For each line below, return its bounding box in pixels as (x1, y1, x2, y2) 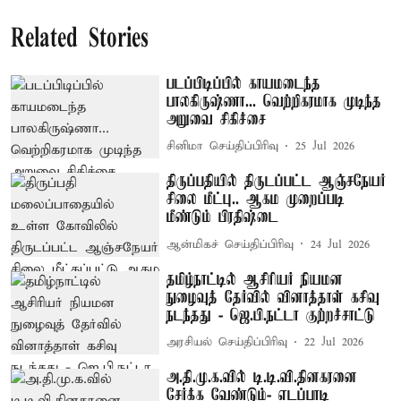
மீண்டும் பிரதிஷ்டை (166, 209, 279, 227)
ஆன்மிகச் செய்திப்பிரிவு (166, 236, 294, 252)
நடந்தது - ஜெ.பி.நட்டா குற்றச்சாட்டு (166, 306, 376, 325)
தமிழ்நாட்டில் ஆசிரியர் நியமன (166, 270, 344, 289)
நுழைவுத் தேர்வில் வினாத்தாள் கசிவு (166, 288, 380, 307)
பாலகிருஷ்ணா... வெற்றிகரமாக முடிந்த (166, 92, 382, 111)
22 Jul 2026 (304, 335, 364, 351)
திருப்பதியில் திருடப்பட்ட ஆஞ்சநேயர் (166, 173, 387, 192)
